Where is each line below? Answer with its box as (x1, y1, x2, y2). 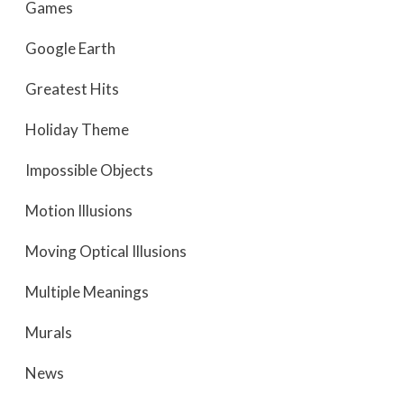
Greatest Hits (25, 79, 119, 98)
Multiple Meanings (25, 282, 149, 301)
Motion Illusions (25, 201, 133, 220)
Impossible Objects (25, 161, 153, 179)
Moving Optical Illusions (25, 242, 187, 261)
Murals (25, 323, 72, 342)
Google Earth (25, 39, 115, 58)
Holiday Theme (25, 120, 129, 139)
